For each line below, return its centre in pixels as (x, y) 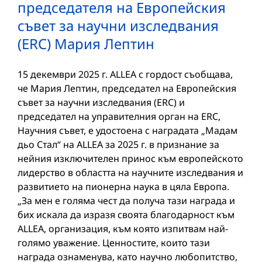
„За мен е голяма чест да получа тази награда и (126, 200)
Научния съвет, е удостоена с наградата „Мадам (127, 130)
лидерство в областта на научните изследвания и (130, 172)
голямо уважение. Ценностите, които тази (114, 242)
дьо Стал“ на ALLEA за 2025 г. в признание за (118, 144)
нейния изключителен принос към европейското (130, 158)
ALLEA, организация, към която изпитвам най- (123, 228)
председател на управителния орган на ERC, (119, 116)
